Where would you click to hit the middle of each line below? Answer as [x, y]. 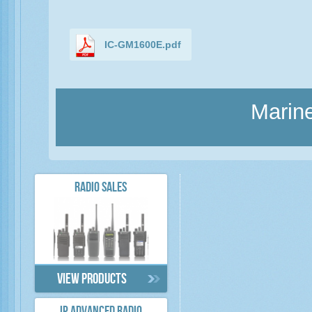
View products [92, 280]
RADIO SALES [101, 189]
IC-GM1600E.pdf [143, 45]
